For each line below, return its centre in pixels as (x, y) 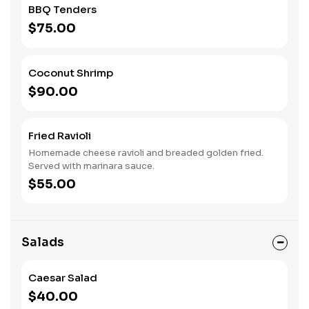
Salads (43, 242)
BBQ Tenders (62, 9)
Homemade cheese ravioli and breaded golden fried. (146, 153)
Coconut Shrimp (71, 73)
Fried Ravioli (60, 136)
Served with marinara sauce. (91, 166)
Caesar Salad (63, 278)
